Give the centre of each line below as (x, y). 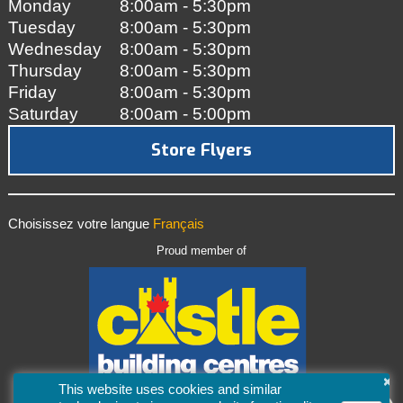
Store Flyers (201, 149)
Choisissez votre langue (80, 224)
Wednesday (54, 49)
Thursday (45, 70)
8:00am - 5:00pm (185, 113)
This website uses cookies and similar (170, 389)
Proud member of (201, 251)
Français (178, 224)
